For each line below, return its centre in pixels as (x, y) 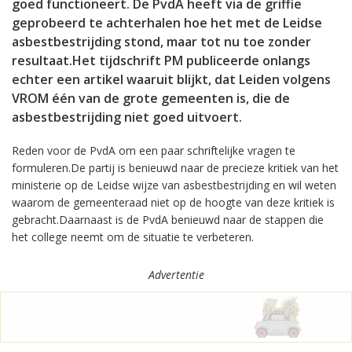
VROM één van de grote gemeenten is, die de (151, 98)
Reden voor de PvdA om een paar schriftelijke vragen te (154, 150)
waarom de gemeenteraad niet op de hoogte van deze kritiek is (173, 202)
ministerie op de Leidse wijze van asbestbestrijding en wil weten (174, 185)
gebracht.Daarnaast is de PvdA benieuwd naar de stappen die (168, 220)
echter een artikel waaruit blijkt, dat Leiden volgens (171, 79)
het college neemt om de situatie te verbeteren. (133, 237)
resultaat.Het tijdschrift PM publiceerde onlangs (161, 60)
